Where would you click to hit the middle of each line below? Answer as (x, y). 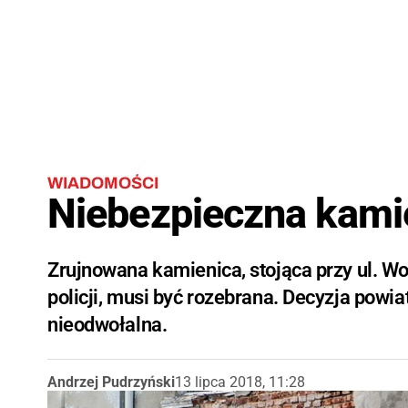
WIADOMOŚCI (103, 183)
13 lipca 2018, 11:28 (240, 382)
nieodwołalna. (107, 325)
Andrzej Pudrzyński (111, 382)
